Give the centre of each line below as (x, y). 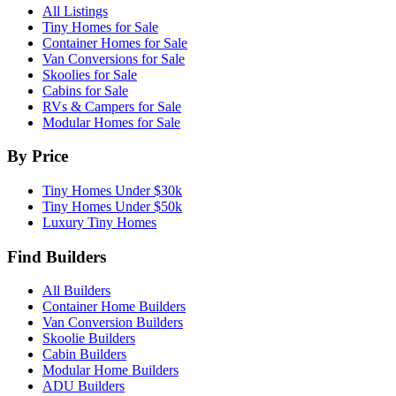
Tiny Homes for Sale (100, 27)
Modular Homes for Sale (111, 122)
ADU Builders (84, 386)
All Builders (76, 291)
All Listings (75, 11)
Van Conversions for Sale (114, 58)
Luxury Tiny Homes (99, 222)
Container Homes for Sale (115, 42)
